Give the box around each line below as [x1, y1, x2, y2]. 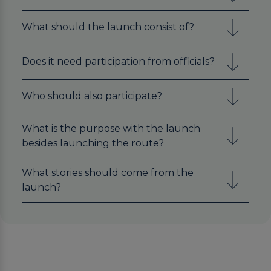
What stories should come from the [22, 166, 194, 178]
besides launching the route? [22, 137, 164, 149]
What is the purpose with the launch [22, 122, 200, 134]
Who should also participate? [22, 90, 162, 102]
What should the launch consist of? [22, 21, 194, 33]
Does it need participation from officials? [22, 56, 215, 68]
